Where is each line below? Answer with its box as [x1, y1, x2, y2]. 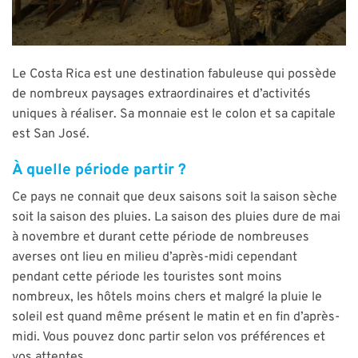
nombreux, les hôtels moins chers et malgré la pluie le [12, 289, 322, 306]
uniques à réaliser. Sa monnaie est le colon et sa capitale [12, 105, 336, 122]
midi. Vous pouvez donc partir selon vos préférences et [12, 329, 325, 346]
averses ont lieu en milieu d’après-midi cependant [12, 249, 297, 266]
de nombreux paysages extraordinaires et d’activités [12, 86, 311, 102]
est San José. [12, 125, 89, 142]
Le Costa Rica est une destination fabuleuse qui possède [12, 66, 336, 82]
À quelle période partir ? [12, 161, 186, 181]
